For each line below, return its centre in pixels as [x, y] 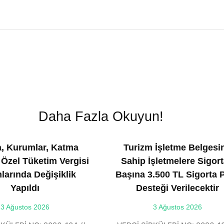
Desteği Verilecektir [177, 188]
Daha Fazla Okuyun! [101, 116]
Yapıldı [25, 188]
